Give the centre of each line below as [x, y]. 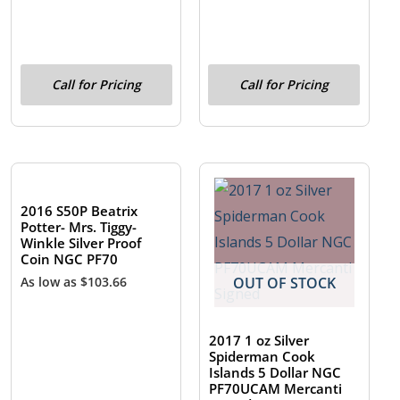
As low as [51, 281]
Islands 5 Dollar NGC [275, 373]
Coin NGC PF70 [70, 259]
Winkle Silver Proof [81, 243]
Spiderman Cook [262, 357]
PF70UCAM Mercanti [276, 389]
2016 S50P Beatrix [79, 211]
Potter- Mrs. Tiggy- [79, 227]
